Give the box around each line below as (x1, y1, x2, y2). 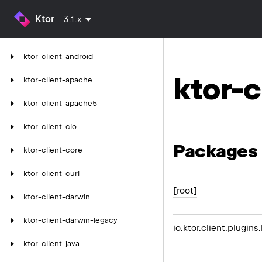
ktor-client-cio (23, 122, 77, 131)
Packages (173, 140, 257, 161)
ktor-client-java (23, 239, 80, 248)
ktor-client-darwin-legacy (23, 216, 118, 225)
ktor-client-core (23, 146, 82, 154)
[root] (173, 185, 197, 196)
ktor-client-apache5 (23, 99, 97, 108)
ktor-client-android (23, 52, 93, 61)
